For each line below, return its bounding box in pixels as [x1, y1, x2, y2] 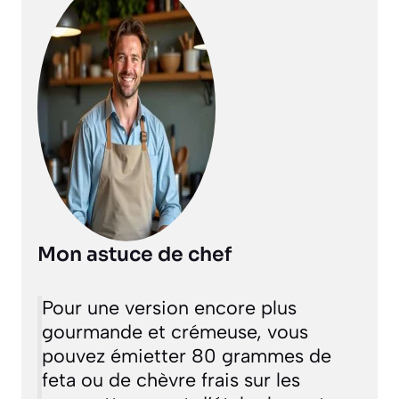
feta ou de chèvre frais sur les [41, 368, 300, 392]
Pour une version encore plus [41, 296, 297, 320]
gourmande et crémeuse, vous [41, 320, 308, 344]
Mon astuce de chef [37, 242, 232, 267]
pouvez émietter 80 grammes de [41, 344, 331, 368]
